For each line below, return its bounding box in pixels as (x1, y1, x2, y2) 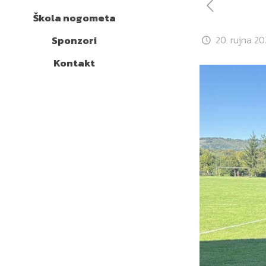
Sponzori (52, 33, 97, 48)
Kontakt (53, 55, 95, 71)
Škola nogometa (33, 10, 116, 26)
